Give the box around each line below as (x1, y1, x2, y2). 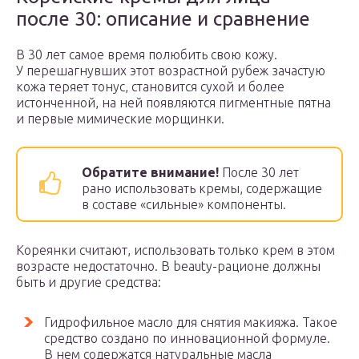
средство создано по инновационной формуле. (44, 331, 330, 345)
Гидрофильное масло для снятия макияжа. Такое (44, 315, 337, 329)
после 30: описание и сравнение (16, 8, 310, 30)
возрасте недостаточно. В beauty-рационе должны (16, 259, 321, 273)
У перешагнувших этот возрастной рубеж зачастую (16, 63, 325, 78)
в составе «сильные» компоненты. (82, 197, 286, 212)
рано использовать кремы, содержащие (82, 181, 322, 196)
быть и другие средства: (16, 275, 161, 289)
